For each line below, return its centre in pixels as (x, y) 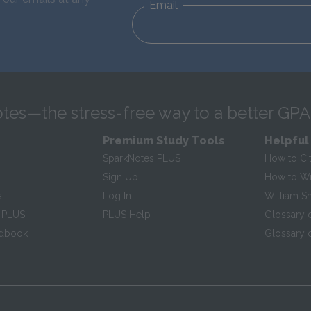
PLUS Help (127, 215)
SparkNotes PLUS (142, 158)
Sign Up (121, 177)
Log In (117, 196)
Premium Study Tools (164, 141)
